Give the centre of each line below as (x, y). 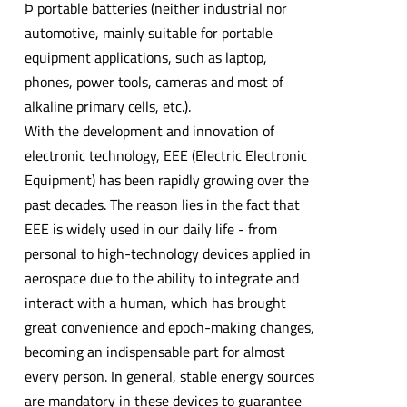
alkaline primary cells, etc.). (107, 106)
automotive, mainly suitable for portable (148, 32)
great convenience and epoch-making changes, (169, 327)
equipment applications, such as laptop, (145, 57)
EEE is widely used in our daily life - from (150, 228)
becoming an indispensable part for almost (154, 351)
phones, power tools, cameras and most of (154, 81)
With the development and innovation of (149, 130)
